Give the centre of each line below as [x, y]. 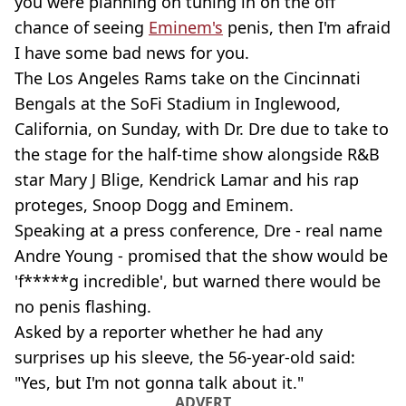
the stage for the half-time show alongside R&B [197, 154]
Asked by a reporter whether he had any [169, 332]
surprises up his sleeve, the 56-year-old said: [185, 357]
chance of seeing [82, 27]
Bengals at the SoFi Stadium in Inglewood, [178, 103]
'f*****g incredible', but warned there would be [198, 281]
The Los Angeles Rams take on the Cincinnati [188, 78]
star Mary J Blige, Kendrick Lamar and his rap [187, 179]
